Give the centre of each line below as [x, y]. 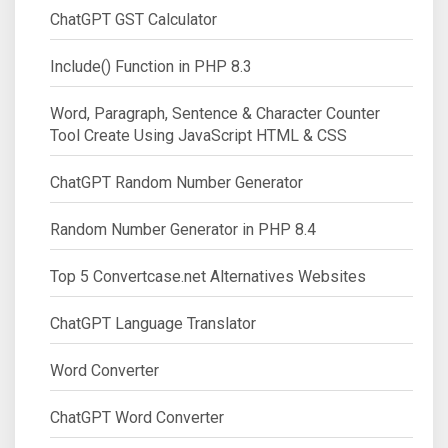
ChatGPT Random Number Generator [176, 182]
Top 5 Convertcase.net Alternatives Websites [208, 276]
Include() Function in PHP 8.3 [151, 66]
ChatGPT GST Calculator [133, 19]
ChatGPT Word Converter [137, 417]
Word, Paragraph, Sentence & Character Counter [215, 113]
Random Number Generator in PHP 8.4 [183, 229]
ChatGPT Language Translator [153, 323]
